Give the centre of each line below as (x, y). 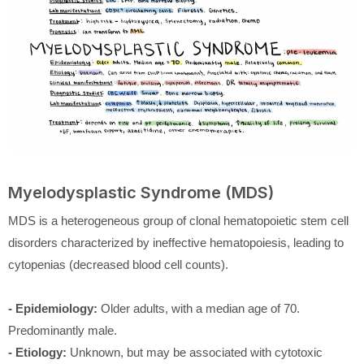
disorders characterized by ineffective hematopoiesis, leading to (176, 243)
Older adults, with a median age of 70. (200, 309)
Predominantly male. (63, 331)
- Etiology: (39, 353)
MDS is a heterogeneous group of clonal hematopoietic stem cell (178, 221)
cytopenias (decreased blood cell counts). (120, 265)
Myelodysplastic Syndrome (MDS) (141, 193)
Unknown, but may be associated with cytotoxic (196, 353)
